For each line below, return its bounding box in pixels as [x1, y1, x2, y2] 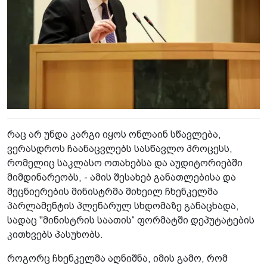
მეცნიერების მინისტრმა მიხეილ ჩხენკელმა [7, 187, 218, 197]
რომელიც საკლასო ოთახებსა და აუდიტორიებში [7, 158, 243, 169]
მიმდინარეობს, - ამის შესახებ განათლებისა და [7, 172, 236, 183]
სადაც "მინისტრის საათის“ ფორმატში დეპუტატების [7, 215, 254, 226]
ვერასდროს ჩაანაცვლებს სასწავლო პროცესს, [7, 144, 232, 154]
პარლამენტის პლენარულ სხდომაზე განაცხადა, [7, 201, 239, 212]
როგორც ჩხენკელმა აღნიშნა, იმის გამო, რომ [7, 253, 228, 264]
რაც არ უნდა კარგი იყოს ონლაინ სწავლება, [7, 129, 221, 140]
